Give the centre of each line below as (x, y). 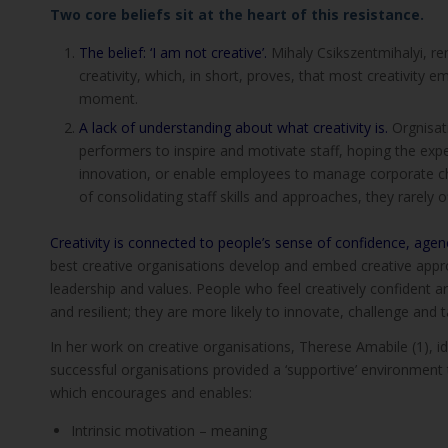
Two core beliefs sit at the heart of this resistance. (237, 14)
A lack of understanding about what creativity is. (233, 127)
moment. (108, 98)
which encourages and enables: (151, 392)
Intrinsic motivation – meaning (169, 430)
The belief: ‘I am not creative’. (173, 52)
